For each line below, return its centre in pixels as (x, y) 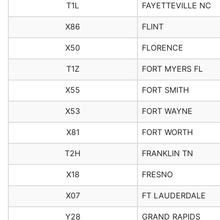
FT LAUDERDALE (174, 196)
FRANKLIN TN (167, 153)
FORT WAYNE (167, 111)
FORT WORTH (167, 132)
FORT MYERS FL (172, 69)
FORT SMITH (165, 90)
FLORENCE (162, 48)
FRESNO (157, 175)
